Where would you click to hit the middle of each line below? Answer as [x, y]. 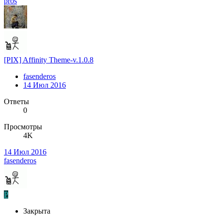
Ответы [16, 102]
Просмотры [23, 127]
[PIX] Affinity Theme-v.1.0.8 [49, 60]
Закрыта [37, 211]
